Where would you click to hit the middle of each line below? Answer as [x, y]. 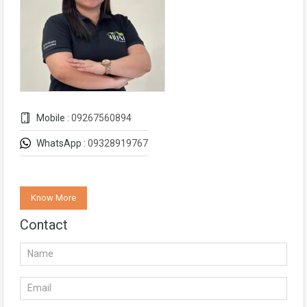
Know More [53, 198]
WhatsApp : [61, 143]
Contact [44, 225]
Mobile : [53, 118]
